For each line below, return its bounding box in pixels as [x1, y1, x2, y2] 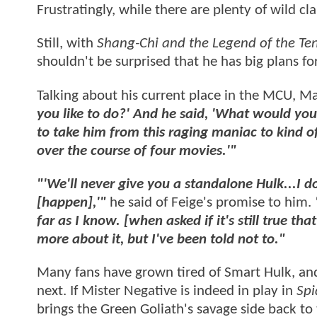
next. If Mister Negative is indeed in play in [37, 284, 296, 299]
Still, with [37, 36, 97, 52]
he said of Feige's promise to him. [106, 195, 315, 211]
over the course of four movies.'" [37, 143, 236, 158]
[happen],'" [37, 195, 106, 211]
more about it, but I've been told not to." [37, 232, 285, 248]
